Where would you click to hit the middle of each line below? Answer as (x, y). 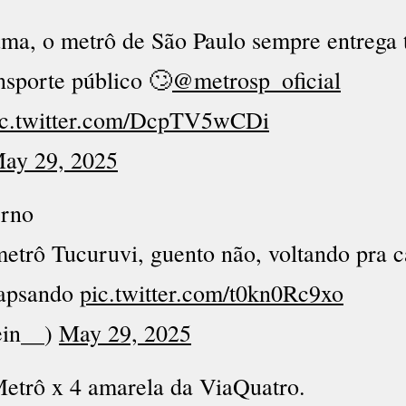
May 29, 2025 (125, 333)
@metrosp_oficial (256, 80)
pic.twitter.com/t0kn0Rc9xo (212, 293)
